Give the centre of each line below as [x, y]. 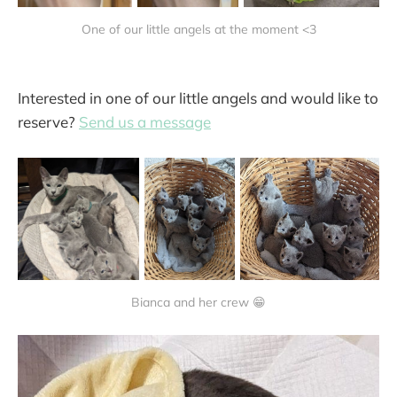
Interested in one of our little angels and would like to [198, 98]
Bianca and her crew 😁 [198, 303]
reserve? [48, 122]
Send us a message [145, 122]
